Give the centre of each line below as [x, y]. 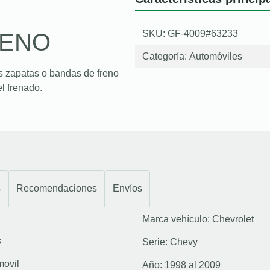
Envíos [127, 188]
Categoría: [166, 56]
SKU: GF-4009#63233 [190, 33]
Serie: [156, 242]
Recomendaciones [57, 188]
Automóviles [216, 56]
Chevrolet [233, 219]
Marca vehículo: [177, 219]
